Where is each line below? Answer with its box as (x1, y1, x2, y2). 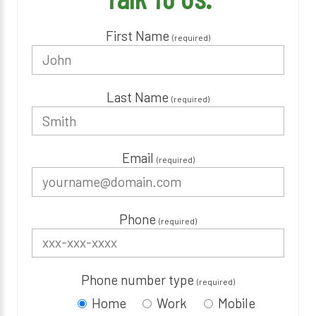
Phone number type (81, 271, 197, 288)
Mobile (218, 294, 256, 311)
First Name (106, 28, 172, 44)
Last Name (107, 88, 171, 105)
